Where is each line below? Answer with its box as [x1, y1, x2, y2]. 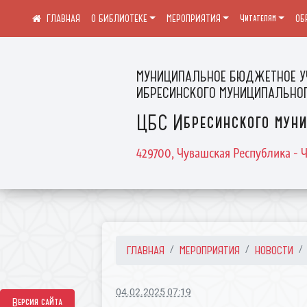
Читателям [239, 12, 276, 25]
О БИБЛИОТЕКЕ [90, 12, 147, 25]
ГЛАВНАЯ [127, 243, 165, 257]
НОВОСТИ [255, 243, 294, 257]
